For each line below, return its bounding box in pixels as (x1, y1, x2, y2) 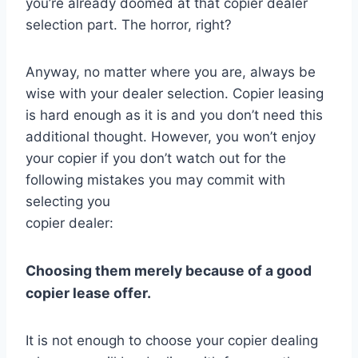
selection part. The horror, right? (26, 17, 232, 34)
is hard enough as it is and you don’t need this (26, 107, 323, 124)
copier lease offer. (26, 284, 151, 302)
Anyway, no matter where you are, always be (26, 64, 316, 81)
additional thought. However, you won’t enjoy (26, 129, 316, 145)
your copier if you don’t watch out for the (26, 150, 286, 167)
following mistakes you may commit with (26, 172, 285, 189)
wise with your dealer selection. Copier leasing (26, 86, 324, 102)
